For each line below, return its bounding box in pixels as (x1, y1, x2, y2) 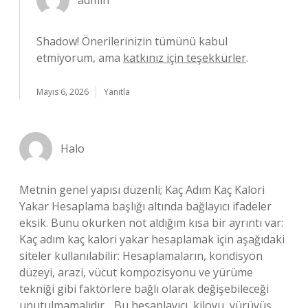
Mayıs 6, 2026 (36, 86, 89, 98)
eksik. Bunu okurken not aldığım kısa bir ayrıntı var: (19, 215, 283, 230)
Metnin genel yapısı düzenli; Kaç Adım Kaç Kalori (19, 182, 265, 197)
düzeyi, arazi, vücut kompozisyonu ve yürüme (19, 265, 253, 280)
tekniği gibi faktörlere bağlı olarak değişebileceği (19, 281, 269, 296)
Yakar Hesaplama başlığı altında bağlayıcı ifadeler (19, 199, 272, 214)
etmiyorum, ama (36, 50, 123, 65)
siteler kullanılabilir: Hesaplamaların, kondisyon (19, 248, 263, 263)
